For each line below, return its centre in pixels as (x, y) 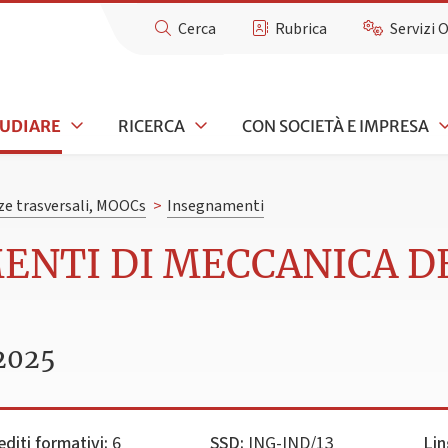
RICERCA (151, 125)
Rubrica (301, 29)
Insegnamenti (215, 206)
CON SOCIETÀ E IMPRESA (335, 125)
